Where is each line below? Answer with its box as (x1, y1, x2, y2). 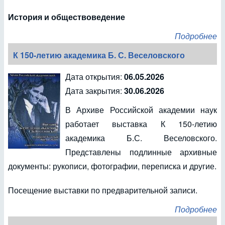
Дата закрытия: (65, 85, 124, 96)
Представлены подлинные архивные (65, 146, 217, 158)
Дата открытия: (65, 71, 124, 82)
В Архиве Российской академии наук (65, 104, 217, 116)
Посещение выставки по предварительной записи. (8, 184, 199, 196)
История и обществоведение (8, 11, 125, 23)
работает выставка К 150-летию (65, 118, 217, 130)
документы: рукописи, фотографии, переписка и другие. (8, 160, 216, 172)
